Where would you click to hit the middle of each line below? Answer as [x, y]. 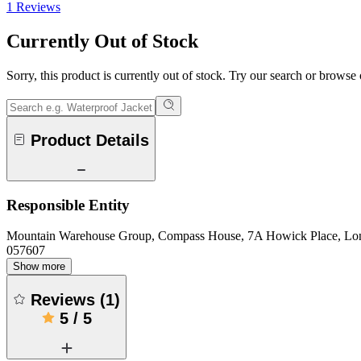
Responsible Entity [68, 205]
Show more [39, 267]
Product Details [90, 141]
